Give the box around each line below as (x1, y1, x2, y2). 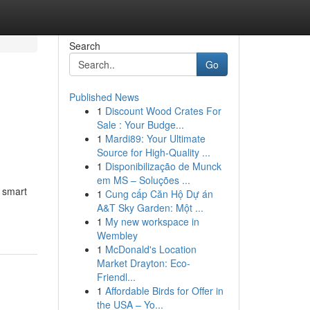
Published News (69, 90, 139, 104)
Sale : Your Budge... (96, 118, 184, 131)
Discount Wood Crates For (104, 104, 221, 118)
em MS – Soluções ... (96, 173, 190, 187)
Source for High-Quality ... (96, 145, 210, 159)
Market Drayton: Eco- (96, 256, 190, 270)
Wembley (96, 228, 138, 242)
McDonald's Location (104, 242, 197, 256)
